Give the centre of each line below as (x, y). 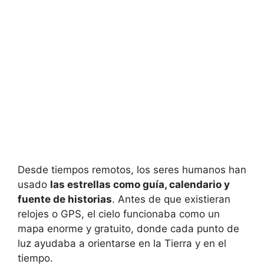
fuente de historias (65, 199)
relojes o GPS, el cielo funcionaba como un (119, 214)
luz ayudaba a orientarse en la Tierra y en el (122, 243)
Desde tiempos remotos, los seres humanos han (132, 169)
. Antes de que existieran (171, 199)
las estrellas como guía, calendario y (140, 184)
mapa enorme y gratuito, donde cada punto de (128, 228)
